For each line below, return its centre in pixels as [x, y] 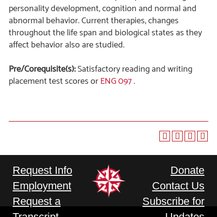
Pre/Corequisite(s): [42, 69]
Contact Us [178, 186]
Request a [37, 201]
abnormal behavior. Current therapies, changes [94, 21]
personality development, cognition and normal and [103, 9]
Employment [42, 186]
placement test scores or [54, 81]
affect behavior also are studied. [67, 45]
